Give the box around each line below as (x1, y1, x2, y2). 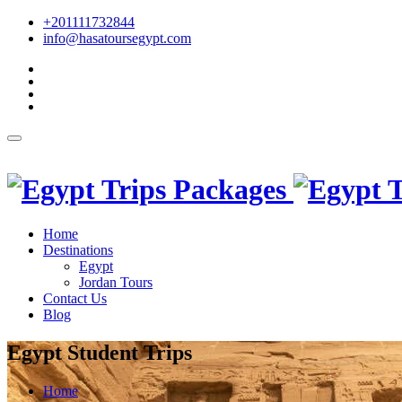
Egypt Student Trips (7, 340, 192, 364)
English (30, 150, 73, 165)
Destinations (43, 241, 113, 258)
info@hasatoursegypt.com (43, 31, 191, 46)
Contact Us (43, 290, 107, 306)
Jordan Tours (79, 274, 153, 290)
